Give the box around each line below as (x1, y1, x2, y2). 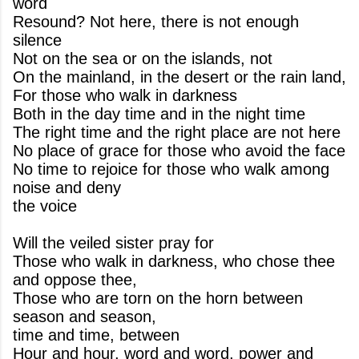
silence (13, 31, 62, 49)
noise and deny (13, 179, 121, 196)
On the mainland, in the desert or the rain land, (13, 68, 346, 86)
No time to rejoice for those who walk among (13, 160, 329, 178)
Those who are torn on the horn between (13, 289, 303, 307)
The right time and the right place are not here (13, 123, 341, 141)
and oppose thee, (13, 271, 137, 288)
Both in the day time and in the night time (13, 105, 305, 123)
